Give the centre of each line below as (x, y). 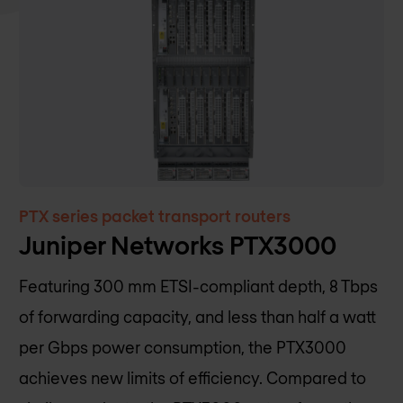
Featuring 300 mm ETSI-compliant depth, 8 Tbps (199, 287)
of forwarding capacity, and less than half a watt (198, 317)
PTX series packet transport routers (155, 216)
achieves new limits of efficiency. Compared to (193, 378)
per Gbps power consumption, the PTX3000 (183, 348)
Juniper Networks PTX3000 (178, 245)
